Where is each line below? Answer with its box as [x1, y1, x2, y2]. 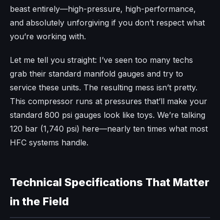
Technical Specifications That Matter [10, 175, 209, 189]
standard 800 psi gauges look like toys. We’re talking [10, 110, 205, 120]
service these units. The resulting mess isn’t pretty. [10, 82, 197, 92]
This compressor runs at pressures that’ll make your [10, 96, 207, 106]
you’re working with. [10, 31, 86, 41]
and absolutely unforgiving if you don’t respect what [10, 17, 205, 27]
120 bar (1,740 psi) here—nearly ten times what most [10, 123, 208, 134]
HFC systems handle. [10, 137, 88, 147]
